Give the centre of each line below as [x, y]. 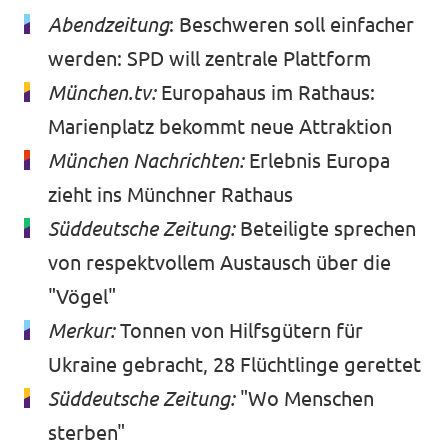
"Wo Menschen [307, 399]
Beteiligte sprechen [328, 229]
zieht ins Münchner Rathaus [170, 195]
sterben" [86, 433]
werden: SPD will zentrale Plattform [209, 59]
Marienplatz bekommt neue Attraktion [220, 127]
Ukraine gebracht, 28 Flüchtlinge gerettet [234, 365]
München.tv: [102, 93]
